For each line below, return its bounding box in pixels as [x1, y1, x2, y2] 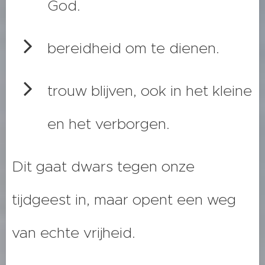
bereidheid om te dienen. [47, 39, 219, 58]
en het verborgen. [47, 115, 170, 134]
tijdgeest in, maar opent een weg [12, 190, 236, 209]
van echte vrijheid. [12, 224, 135, 243]
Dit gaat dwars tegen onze [12, 157, 195, 176]
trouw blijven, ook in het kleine [47, 82, 252, 101]
